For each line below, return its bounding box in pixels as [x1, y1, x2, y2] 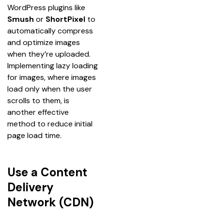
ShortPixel [46, 14, 85, 24]
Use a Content [7, 164, 87, 180]
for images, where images [7, 72, 98, 82]
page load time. [7, 130, 62, 140]
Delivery [7, 179, 54, 195]
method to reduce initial [7, 118, 94, 129]
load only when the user [7, 83, 94, 94]
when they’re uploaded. [7, 48, 93, 59]
